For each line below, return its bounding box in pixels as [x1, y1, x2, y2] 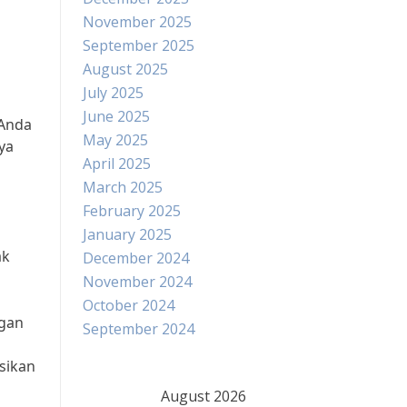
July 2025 [83, 83, 144, 103]
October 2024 [83, 295, 174, 315]
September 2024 [83, 319, 194, 339]
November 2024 [83, 272, 192, 292]
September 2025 [83, 35, 194, 55]
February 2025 [83, 201, 181, 221]
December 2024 [83, 248, 189, 268]
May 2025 [83, 130, 148, 150]
